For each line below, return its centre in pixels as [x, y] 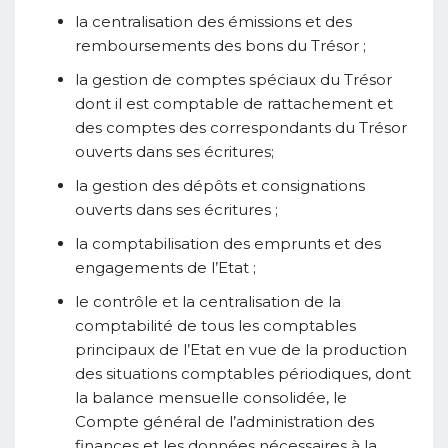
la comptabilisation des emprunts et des [228, 243]
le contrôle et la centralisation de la [208, 301]
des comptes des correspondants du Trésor [241, 127]
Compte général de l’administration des [224, 421]
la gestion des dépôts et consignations [220, 185]
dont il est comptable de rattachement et [234, 103]
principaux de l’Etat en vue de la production [241, 349]
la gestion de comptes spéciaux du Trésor [233, 79]
